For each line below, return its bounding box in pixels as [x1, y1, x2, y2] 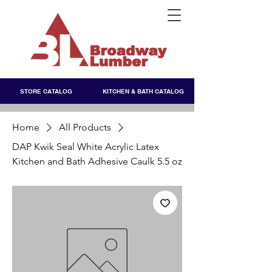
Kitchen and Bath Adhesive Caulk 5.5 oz [12, 155, 182, 167]
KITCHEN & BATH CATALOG [102, 87, 184, 95]
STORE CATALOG [19, 87, 72, 95]
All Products [59, 121, 111, 133]
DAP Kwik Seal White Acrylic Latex [12, 141, 159, 152]
